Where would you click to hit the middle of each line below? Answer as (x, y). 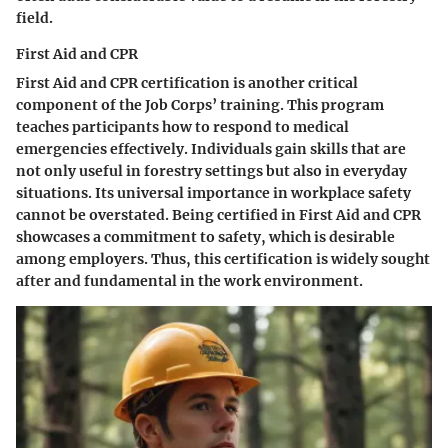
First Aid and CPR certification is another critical (187, 83)
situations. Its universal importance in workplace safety (213, 193)
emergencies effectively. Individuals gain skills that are (211, 149)
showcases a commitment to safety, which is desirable (205, 237)
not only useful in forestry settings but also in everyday (211, 171)
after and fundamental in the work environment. (189, 281)
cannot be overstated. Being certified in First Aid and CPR (218, 215)
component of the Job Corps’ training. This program (200, 105)
